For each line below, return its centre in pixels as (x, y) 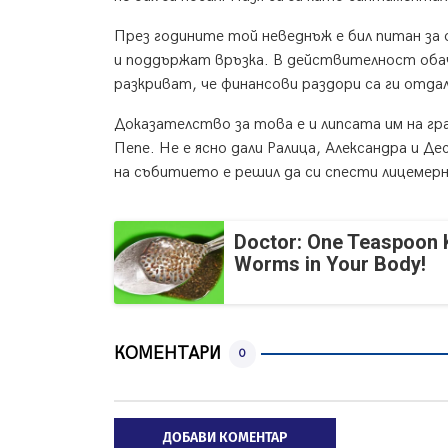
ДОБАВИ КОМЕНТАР (225, 437)
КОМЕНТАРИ (167, 354)
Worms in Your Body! (330, 264)
